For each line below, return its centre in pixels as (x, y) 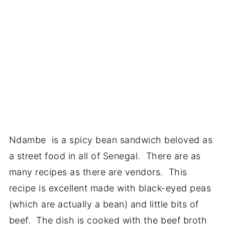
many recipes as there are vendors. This (98, 172)
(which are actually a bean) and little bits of (104, 204)
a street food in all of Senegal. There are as (105, 156)
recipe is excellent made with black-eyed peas (110, 188)
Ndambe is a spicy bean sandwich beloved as (111, 140)
